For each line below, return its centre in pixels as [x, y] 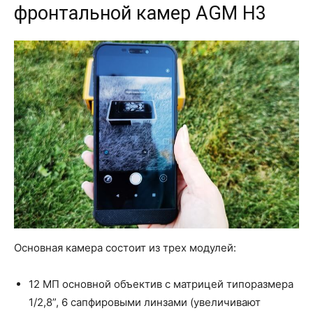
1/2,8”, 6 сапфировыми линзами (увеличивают [145, 303]
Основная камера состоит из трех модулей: [125, 248]
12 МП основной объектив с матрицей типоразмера [161, 284]
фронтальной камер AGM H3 [140, 13]
